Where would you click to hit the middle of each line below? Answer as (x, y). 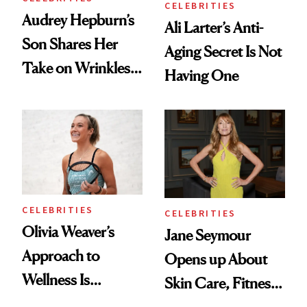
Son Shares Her (70, 44)
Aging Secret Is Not (223, 52)
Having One (201, 76)
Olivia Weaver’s (68, 231)
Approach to (61, 255)
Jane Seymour (208, 235)
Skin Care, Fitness (221, 283)
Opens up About (216, 259)
